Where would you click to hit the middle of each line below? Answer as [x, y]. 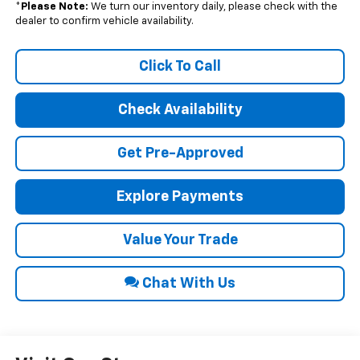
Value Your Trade [180, 241]
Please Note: [54, 7]
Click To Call [180, 67]
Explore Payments [180, 197]
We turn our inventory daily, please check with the [213, 7]
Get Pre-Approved [180, 154]
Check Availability [180, 110]
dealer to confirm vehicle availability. [104, 22]
